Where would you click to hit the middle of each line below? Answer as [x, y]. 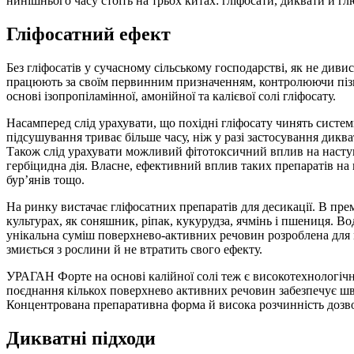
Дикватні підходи [81, 338]
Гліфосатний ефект [88, 34]
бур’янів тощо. [45, 179]
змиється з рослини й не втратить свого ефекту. [134, 249]
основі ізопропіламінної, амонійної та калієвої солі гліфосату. [171, 96]
